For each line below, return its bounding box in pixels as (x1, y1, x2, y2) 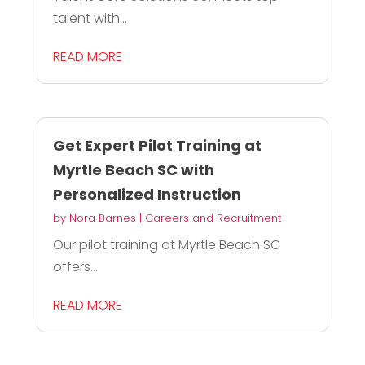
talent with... (52, 8, 127, 28)
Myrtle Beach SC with (52, 160, 214, 181)
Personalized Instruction (52, 184, 241, 205)
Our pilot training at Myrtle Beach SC (52, 235, 280, 255)
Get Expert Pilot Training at (52, 135, 262, 156)
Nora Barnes (68, 210, 136, 226)
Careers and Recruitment (144, 210, 281, 226)
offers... (52, 257, 98, 277)
